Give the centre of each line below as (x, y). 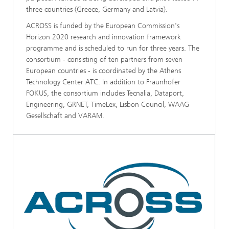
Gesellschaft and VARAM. (65, 116)
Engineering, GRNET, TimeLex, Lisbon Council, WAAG (108, 105)
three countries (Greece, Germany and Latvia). (97, 9)
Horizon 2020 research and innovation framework (104, 37)
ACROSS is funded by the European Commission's (103, 26)
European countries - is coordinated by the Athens (104, 71)
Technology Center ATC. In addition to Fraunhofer (103, 82)
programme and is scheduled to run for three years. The (113, 48)
